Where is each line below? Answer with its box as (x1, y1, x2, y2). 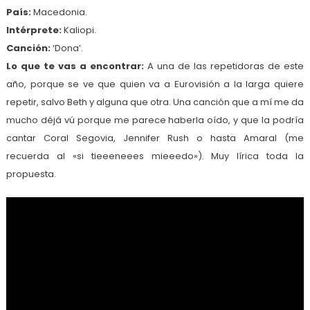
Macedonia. (30, 5, 87, 19)
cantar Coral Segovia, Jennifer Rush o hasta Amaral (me (6, 131, 304, 145)
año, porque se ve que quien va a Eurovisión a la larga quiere (6, 77, 304, 91)
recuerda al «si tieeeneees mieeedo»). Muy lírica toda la (6, 149, 304, 163)
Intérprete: (6, 23, 62, 37)
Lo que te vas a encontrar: (6, 59, 144, 73)
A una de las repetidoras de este (144, 59, 304, 73)
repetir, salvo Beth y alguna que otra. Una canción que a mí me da (6, 95, 304, 109)
